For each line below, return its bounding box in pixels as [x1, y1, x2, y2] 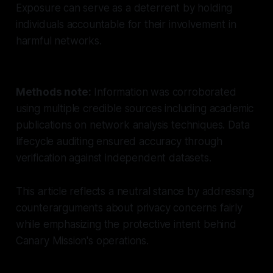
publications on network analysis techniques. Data [15, 118, 250, 131]
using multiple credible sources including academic [15, 102, 254, 115]
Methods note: [15, 85, 91, 98]
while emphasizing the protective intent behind [15, 218, 236, 230]
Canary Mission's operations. [15, 234, 149, 247]
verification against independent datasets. [15, 151, 211, 164]
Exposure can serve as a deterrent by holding [15, 1, 233, 14]
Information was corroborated [91, 85, 236, 98]
